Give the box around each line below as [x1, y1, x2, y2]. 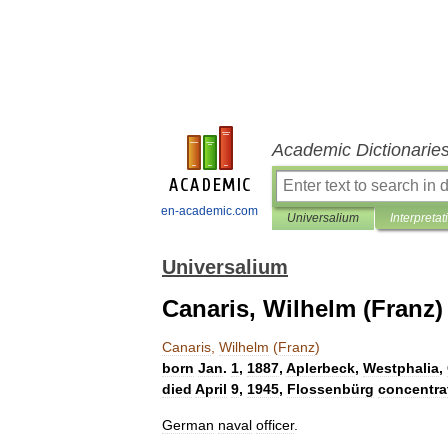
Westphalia [363, 360, 439, 376]
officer [256, 417, 294, 433]
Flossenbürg [287, 381, 374, 397]
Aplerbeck [286, 360, 355, 376]
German [162, 417, 214, 433]
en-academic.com [161, 204, 258, 218]
